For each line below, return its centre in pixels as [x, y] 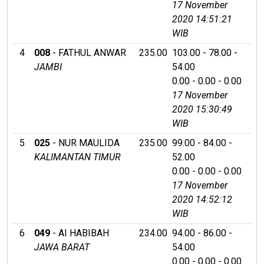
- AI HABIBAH [80, 233]
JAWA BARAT [62, 247]
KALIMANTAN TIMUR [77, 157]
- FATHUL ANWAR [88, 52]
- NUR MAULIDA [85, 143]
